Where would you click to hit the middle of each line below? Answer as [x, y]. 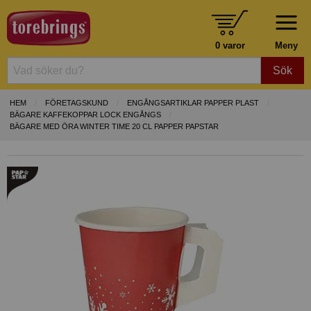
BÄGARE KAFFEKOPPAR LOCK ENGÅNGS [85, 115]
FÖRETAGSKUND [77, 103]
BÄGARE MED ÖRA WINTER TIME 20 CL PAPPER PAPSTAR [114, 127]
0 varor [230, 45]
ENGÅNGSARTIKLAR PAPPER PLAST [193, 103]
